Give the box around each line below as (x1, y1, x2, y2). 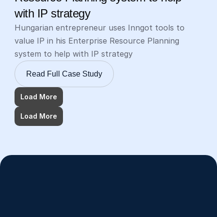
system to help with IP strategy (15, 49, 133, 59)
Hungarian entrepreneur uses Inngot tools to (15, 23, 185, 33)
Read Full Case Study (26, 70, 102, 78)
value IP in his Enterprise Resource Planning (15, 36, 179, 46)
